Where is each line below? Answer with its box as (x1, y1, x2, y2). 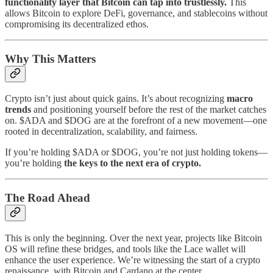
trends (5, 104, 31, 115)
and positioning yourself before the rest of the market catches (31, 104, 266, 115)
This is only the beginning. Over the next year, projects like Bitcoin (5, 232, 262, 243)
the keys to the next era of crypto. (64, 158, 201, 169)
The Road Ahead (5, 191, 90, 204)
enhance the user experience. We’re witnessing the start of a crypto (5, 254, 260, 265)
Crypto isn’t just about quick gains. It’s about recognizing (5, 93, 227, 104)
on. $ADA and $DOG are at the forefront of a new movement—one (5, 115, 267, 126)
